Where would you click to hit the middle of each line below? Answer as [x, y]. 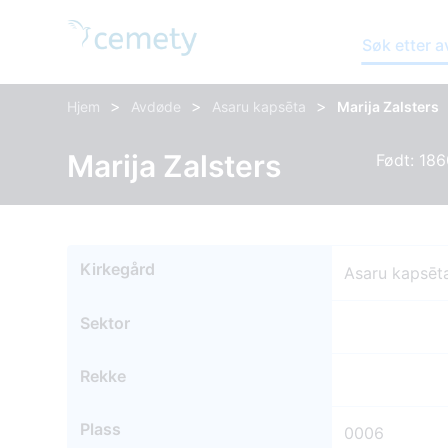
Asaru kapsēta [259, 106]
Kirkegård [118, 269]
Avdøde [156, 106]
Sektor [105, 323]
